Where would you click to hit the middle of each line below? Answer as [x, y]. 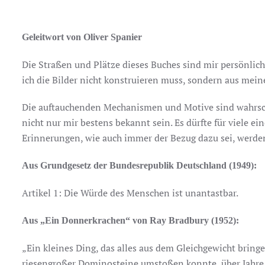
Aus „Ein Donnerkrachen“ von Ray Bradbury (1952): [131, 220]
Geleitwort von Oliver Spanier [82, 37]
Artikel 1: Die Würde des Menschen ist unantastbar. [130, 193]
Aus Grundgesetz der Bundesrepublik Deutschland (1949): [140, 165]
